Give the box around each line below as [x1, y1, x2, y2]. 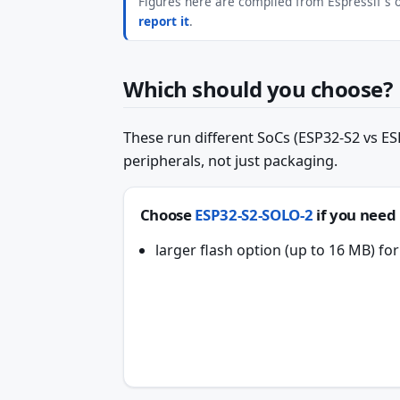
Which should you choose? [123, 73, 393, 104]
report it [138, 12, 190, 30]
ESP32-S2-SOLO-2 [195, 204, 313, 226]
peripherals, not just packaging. [123, 150, 337, 171]
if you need [312, 204, 396, 226]
